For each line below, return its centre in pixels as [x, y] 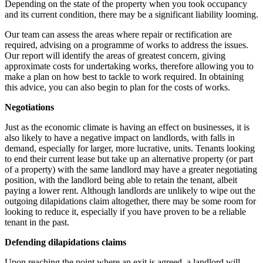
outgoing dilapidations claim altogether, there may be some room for [130, 201]
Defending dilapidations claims [65, 242]
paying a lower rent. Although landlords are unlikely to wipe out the [130, 190]
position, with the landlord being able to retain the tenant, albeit [121, 180]
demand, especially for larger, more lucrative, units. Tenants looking [130, 148]
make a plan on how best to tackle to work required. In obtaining [124, 76]
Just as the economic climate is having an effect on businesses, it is [127, 127]
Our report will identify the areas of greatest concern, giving [115, 55]
